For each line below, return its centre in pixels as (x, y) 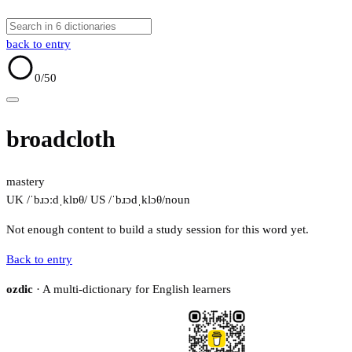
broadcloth (61, 139)
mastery (26, 182)
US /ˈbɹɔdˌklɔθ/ (126, 200)
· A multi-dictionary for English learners (132, 290)
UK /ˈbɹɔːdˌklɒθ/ (47, 200)
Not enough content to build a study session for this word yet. (158, 230)
